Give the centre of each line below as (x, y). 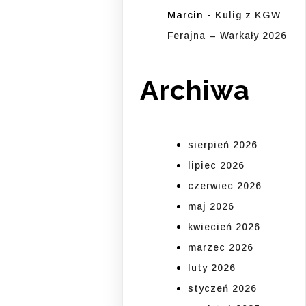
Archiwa (195, 89)
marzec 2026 (221, 248)
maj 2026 (211, 207)
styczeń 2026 (223, 289)
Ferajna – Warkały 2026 (227, 35)
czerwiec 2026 (225, 186)
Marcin (186, 14)
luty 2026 (212, 268)
